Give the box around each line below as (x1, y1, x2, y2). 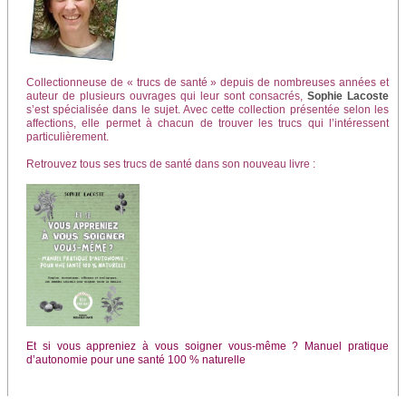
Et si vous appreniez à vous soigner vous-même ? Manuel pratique (26, 339, 389, 353)
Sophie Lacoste (303, 90, 389, 103)
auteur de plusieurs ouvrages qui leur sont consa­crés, (26, 90, 303, 103)
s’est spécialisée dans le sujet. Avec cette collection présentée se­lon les (26, 103, 389, 117)
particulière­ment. (26, 130, 109, 144)
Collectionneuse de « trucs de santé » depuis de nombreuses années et (26, 76, 389, 90)
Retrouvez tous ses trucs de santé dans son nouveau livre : (26, 157, 315, 170)
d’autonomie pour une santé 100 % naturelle (26, 353, 246, 366)
